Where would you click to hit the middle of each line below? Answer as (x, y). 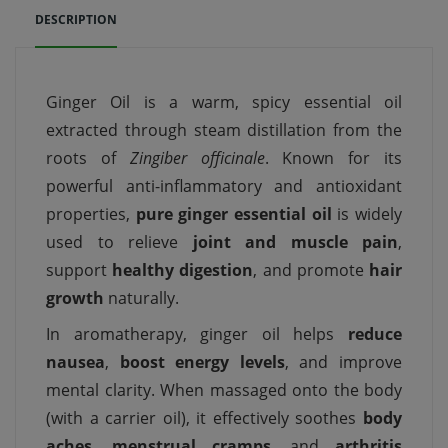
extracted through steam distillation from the (224, 130)
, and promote (311, 270)
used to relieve (119, 242)
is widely (367, 214)
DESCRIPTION (76, 20)
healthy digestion (183, 270)
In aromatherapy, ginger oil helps (197, 334)
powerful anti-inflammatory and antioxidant (224, 186)
